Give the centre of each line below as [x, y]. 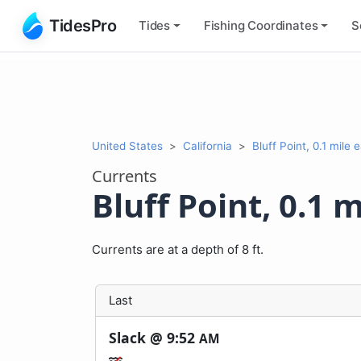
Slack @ [138, 337]
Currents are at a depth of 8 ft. [178, 249]
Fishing [224, 25]
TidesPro [83, 25]
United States [127, 145]
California [207, 145]
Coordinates [281, 25]
